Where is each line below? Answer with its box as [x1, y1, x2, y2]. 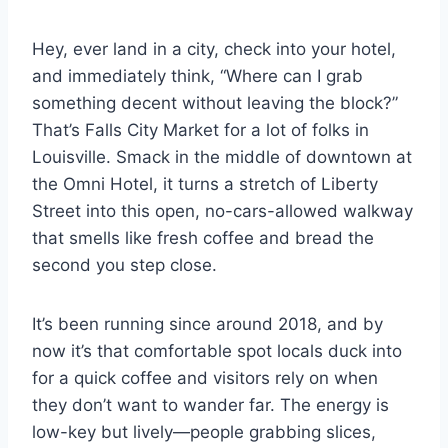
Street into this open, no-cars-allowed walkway [32, 201, 413, 222]
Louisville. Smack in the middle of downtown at [32, 147, 412, 168]
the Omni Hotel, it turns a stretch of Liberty [32, 174, 378, 195]
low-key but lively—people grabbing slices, [32, 422, 376, 443]
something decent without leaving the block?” [32, 93, 398, 114]
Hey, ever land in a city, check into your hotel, [32, 39, 396, 60]
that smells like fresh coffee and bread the [32, 228, 374, 249]
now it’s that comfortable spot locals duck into [32, 341, 402, 362]
